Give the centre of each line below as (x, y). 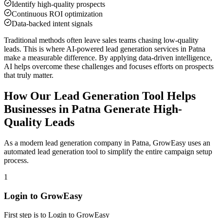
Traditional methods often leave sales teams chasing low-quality (101, 40)
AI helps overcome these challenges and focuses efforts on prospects (109, 67)
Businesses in (38, 109)
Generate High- (143, 109)
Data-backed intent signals (52, 24)
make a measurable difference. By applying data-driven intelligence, (108, 58)
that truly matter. (29, 75)
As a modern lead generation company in (68, 143)
